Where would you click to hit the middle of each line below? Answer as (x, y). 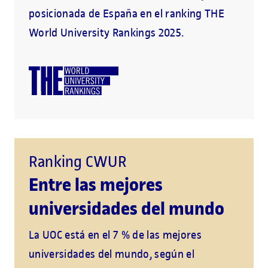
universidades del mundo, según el (112, 254)
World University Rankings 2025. (106, 33)
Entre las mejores (96, 185)
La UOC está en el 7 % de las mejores (115, 235)
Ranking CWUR (78, 162)
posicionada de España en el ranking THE (127, 14)
